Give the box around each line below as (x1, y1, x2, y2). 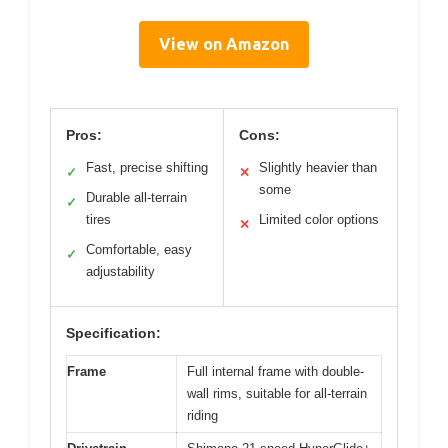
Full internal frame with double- (187, 363, 364, 379)
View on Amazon (159, 34, 289, 53)
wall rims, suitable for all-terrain (187, 385, 367, 401)
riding (187, 407, 218, 423)
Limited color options (259, 211, 379, 227)
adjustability (86, 263, 155, 279)
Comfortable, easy (86, 241, 192, 257)
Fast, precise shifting (86, 159, 208, 175)
